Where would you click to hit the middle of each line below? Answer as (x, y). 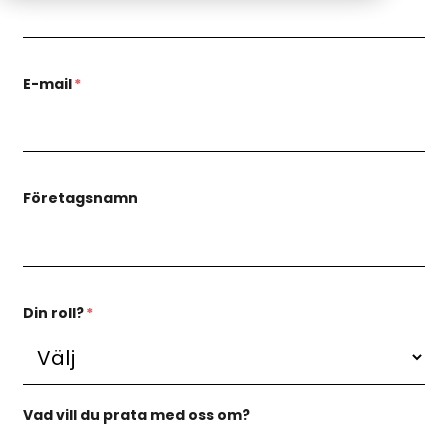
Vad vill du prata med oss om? (136, 414)
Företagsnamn (80, 198)
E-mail (47, 83)
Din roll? (53, 312)
